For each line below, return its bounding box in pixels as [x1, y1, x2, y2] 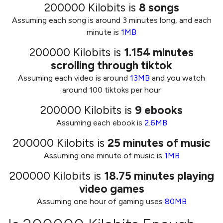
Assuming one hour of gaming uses [36, 197, 165, 206]
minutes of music [122, 136, 211, 150]
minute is [87, 27, 121, 37]
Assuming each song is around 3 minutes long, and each [11, 15, 212, 25]
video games [79, 182, 144, 196]
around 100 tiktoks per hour [62, 85, 161, 95]
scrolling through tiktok [51, 59, 172, 72]
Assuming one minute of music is [43, 151, 164, 160]
